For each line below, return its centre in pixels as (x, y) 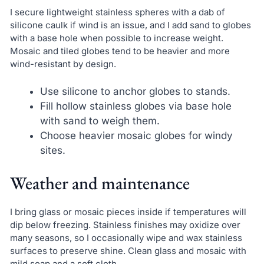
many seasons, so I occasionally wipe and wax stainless (126, 238)
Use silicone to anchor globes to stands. (135, 91)
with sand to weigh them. (100, 121)
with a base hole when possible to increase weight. (116, 38)
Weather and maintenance (100, 183)
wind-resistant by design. (63, 64)
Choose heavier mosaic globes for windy (136, 135)
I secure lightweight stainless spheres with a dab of (117, 12)
